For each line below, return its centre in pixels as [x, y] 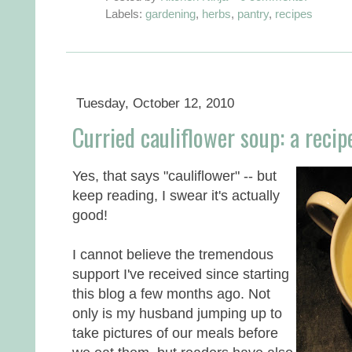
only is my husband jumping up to [177, 313]
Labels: [125, 13]
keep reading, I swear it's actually [176, 195]
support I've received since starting [181, 273]
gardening [170, 13]
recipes [294, 13]
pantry [253, 13]
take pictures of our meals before [175, 332]
